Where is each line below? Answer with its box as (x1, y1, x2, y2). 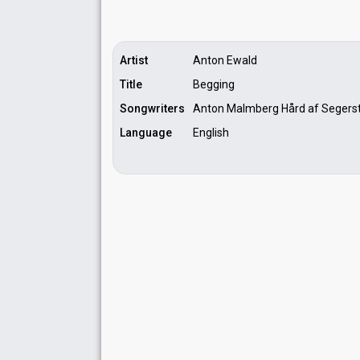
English (193, 126, 229, 139)
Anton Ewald (193, 54, 257, 67)
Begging (193, 78, 235, 91)
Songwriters (120, 102, 185, 115)
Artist (120, 54, 148, 67)
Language (120, 126, 172, 139)
